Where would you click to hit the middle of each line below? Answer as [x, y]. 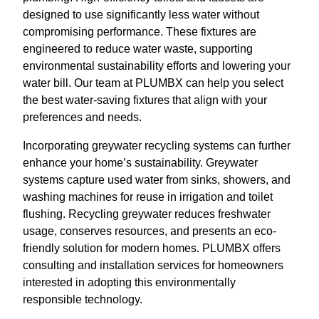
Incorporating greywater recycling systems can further [157, 146]
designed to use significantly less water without [141, 15]
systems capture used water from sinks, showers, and [157, 180]
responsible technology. [83, 300]
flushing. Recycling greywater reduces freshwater [147, 214]
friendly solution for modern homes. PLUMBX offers [152, 249]
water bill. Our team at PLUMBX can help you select [153, 83]
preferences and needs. [82, 117]
